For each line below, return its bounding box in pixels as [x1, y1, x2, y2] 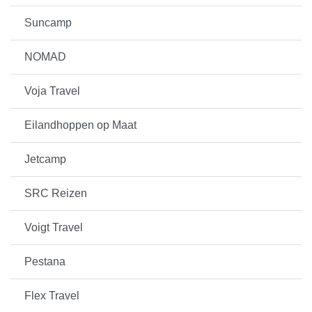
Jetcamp [24, 153, 66, 166]
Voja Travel [24, 85, 80, 97]
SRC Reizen [24, 187, 87, 200]
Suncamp [24, 17, 72, 29]
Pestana [24, 256, 65, 268]
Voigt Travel [24, 221, 83, 234]
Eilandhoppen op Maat [24, 119, 136, 132]
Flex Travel [24, 290, 79, 302]
